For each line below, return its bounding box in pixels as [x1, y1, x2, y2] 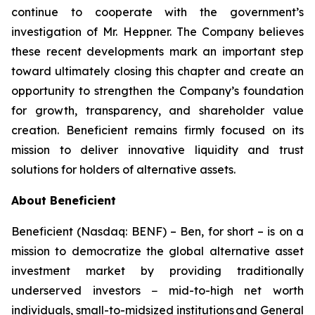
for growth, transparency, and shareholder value [11, 103, 304, 117]
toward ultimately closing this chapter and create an [11, 64, 304, 78]
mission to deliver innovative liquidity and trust [11, 143, 304, 157]
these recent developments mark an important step [11, 44, 304, 58]
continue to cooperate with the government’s [11, 5, 304, 19]
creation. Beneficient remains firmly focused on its [11, 123, 304, 137]
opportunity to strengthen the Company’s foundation [11, 84, 304, 98]
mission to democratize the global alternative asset [11, 244, 304, 258]
